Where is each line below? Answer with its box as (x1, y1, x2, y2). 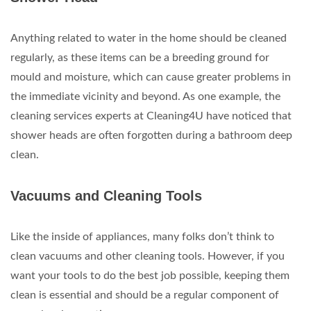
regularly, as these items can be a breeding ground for (10, 52, 269, 63)
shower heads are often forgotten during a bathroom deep (10, 130, 292, 141)
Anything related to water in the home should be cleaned (10, 33, 287, 44)
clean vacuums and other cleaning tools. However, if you (10, 251, 285, 262)
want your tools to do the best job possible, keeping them (10, 270, 289, 281)
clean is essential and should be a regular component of (10, 289, 279, 301)
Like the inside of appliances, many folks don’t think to (10, 231, 274, 242)
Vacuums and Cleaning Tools (10, 188, 202, 203)
